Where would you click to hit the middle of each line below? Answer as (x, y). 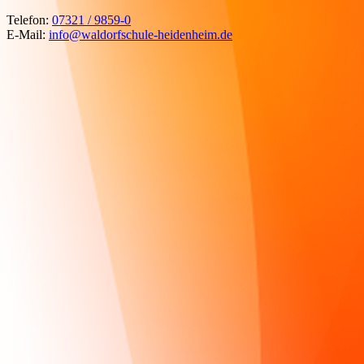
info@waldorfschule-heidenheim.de (141, 34)
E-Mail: (28, 34)
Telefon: (29, 19)
